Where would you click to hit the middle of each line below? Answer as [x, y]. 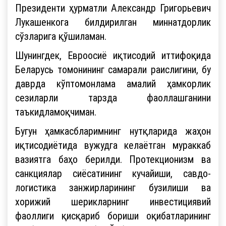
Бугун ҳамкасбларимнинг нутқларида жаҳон [113, 131]
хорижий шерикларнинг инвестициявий [113, 201]
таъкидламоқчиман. [56, 111]
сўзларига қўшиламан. [61, 36]
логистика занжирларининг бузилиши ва [113, 187]
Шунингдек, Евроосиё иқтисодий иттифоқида [113, 55]
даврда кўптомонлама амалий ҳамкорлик [113, 83]
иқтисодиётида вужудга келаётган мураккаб [113, 145]
